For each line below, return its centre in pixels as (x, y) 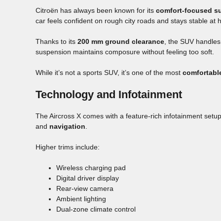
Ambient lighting (81, 199)
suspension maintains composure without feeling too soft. (125, 52)
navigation (67, 127)
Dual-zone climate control (96, 209)
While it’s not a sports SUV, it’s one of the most (109, 73)
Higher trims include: (68, 147)
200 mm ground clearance (121, 42)
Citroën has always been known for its (96, 11)
